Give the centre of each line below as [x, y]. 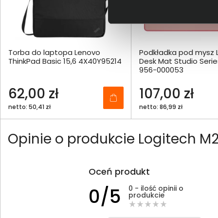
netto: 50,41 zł [29, 107]
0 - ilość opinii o [156, 188]
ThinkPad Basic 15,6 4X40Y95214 [65, 61]
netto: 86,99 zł [161, 107]
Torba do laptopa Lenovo [54, 53]
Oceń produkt [119, 172]
